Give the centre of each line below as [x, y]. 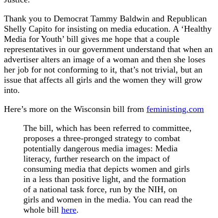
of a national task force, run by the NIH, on [100, 190]
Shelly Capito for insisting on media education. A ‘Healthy [108, 29]
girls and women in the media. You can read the [108, 200]
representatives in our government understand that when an [108, 49]
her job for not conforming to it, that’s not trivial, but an [103, 70]
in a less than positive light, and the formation [105, 179]
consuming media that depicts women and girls [107, 169]
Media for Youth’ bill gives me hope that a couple [92, 39]
